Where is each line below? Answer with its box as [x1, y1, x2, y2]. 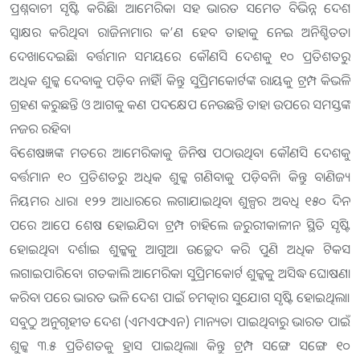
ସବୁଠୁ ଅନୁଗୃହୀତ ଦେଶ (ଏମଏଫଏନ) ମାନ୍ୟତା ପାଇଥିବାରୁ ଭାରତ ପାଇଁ [10, 313, 350, 330]
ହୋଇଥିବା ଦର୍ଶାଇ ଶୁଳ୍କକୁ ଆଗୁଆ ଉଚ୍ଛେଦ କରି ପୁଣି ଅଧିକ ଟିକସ [10, 240, 350, 258]
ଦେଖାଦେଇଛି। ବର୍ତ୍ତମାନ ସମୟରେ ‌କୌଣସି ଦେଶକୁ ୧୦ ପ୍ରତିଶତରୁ [10, 47, 350, 65]
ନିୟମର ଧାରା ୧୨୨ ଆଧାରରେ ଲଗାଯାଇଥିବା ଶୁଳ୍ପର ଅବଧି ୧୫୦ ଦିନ [10, 192, 350, 210]
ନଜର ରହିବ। [10, 120, 72, 137]
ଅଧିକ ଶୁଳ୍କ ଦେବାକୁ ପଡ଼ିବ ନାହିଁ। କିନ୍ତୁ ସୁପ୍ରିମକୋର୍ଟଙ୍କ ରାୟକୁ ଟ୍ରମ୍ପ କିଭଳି [10, 72, 350, 89]
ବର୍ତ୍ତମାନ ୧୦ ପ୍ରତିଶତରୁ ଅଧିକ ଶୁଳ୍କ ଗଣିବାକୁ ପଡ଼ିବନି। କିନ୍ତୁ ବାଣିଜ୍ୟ [10, 168, 350, 186]
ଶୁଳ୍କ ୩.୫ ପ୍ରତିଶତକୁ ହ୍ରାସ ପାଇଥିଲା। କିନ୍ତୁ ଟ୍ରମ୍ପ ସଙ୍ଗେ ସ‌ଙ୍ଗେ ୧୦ [10, 337, 350, 354]
